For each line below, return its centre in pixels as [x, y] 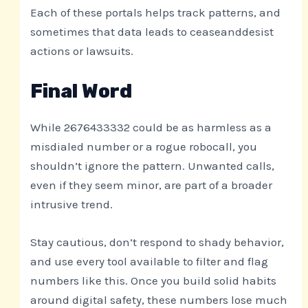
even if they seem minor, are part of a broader [152, 185]
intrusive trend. [72, 205]
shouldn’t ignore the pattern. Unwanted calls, [153, 166]
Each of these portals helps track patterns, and [156, 12]
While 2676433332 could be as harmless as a [151, 128]
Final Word [81, 91]
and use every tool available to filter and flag [150, 262]
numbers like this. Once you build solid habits [154, 281]
